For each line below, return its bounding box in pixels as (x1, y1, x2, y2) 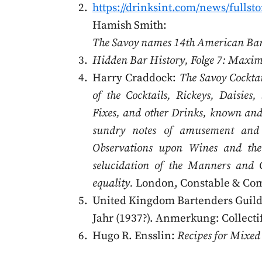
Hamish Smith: (92, 18, 167, 32)
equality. (92, 176, 133, 190)
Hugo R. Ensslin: (92, 229, 177, 243)
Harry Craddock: (92, 71, 180, 85)
